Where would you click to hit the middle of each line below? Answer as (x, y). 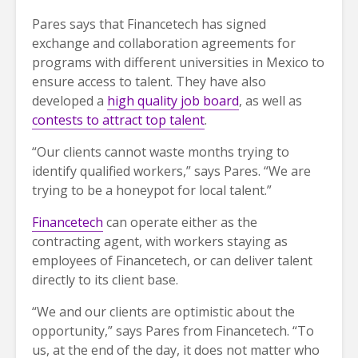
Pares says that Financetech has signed (149, 24)
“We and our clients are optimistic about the (163, 311)
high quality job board (173, 100)
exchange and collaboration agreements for (164, 43)
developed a (70, 100)
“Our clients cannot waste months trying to (161, 151)
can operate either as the (180, 222)
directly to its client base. (105, 279)
